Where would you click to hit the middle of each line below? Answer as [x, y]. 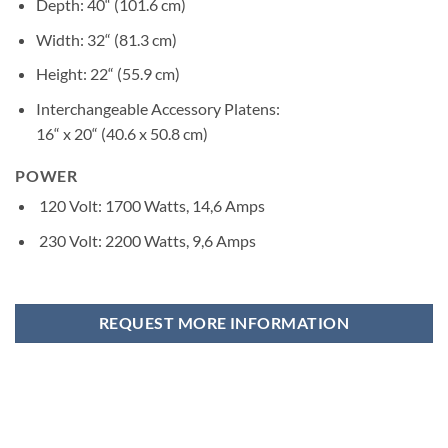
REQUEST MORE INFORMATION [224, 322]
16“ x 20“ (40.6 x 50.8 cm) [121, 133]
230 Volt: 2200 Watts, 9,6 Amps [145, 241]
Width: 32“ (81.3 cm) [106, 39]
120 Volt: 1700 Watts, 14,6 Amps [150, 206]
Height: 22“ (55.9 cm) [107, 74]
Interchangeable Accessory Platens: [157, 108]
